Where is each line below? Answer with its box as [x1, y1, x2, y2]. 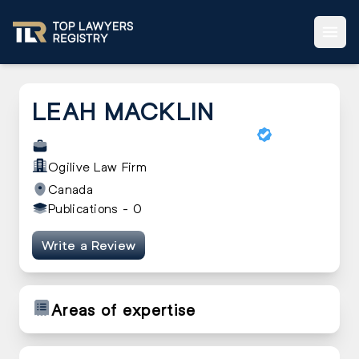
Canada [48, 181, 93, 196]
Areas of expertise [51, 300, 196, 319]
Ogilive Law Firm [48, 159, 147, 174]
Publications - [48, 200, 133, 216]
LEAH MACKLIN [32, 96, 215, 125]
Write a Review [42, 238, 136, 252]
